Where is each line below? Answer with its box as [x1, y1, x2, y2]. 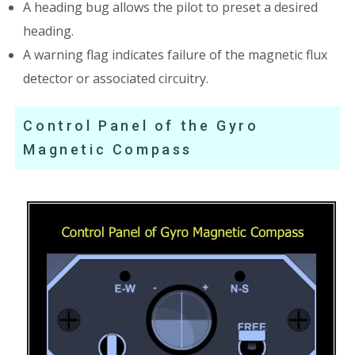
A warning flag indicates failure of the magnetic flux [23, 46, 328, 64]
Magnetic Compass [23, 141, 193, 158]
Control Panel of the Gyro [23, 117, 259, 135]
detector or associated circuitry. [23, 70, 209, 88]
